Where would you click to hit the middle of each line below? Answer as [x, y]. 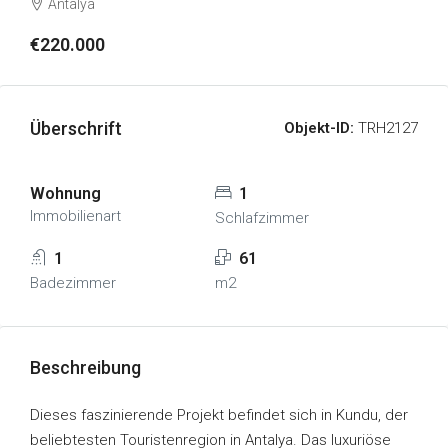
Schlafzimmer [261, 218]
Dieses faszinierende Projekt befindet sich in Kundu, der [219, 415]
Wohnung [65, 193]
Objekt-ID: [319, 128]
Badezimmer [73, 283]
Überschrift [76, 128]
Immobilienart [75, 216]
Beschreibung [85, 367]
